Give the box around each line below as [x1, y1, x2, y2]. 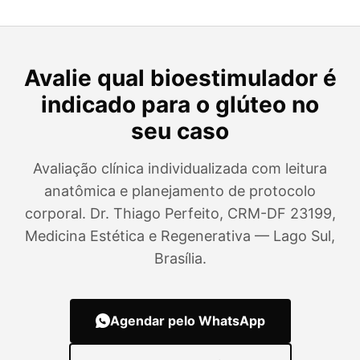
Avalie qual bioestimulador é [23, 63, 337, 92]
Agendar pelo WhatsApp [109, 312, 265, 329]
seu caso [131, 117, 229, 145]
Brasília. [153, 249, 207, 267]
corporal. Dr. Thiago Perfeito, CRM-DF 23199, [24, 204, 336, 222]
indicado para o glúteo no [41, 90, 319, 118]
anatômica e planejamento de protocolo [44, 182, 316, 199]
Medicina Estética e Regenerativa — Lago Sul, [25, 227, 335, 244]
